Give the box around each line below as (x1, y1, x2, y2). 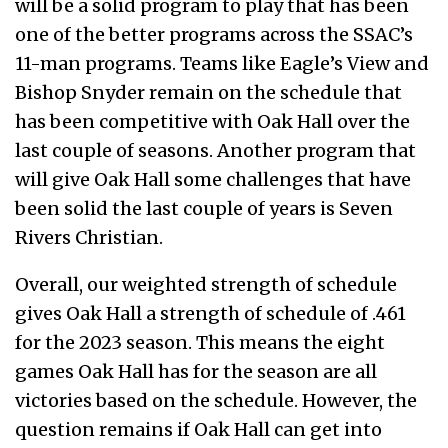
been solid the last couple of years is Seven (15, 196, 393, 220)
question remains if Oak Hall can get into (15, 417, 382, 441)
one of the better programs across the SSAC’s (15, 22, 413, 46)
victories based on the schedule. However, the (15, 388, 417, 412)
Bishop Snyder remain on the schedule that (15, 80, 402, 104)
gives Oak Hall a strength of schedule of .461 (15, 301, 406, 325)
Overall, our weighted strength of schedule (15, 272, 397, 296)
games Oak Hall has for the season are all (15, 359, 377, 383)
